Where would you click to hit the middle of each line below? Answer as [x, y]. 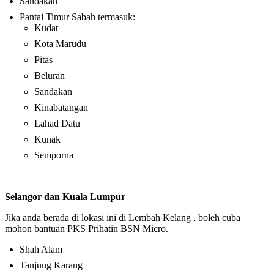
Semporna [54, 155]
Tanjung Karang [51, 265]
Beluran [50, 75]
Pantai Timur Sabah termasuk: [77, 17]
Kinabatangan [61, 107]
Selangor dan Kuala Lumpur [65, 196]
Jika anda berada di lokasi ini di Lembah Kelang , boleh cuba [123, 217]
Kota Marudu [60, 43]
